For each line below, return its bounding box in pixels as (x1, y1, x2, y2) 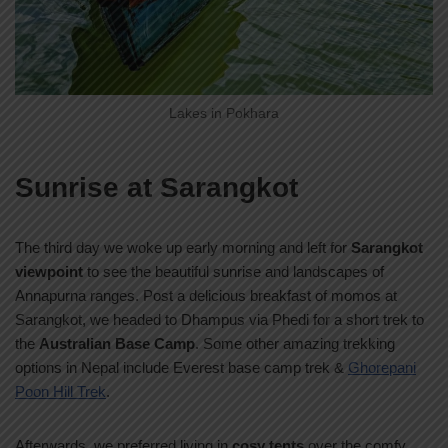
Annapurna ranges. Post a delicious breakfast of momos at (15, 286, 397, 304)
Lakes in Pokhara (169, 106, 279, 122)
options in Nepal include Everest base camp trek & (15, 358, 348, 376)
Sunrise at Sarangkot (15, 171, 298, 203)
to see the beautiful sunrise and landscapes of (83, 262, 384, 280)
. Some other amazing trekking (195, 334, 395, 352)
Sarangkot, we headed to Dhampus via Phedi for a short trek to (15, 310, 424, 328)
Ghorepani (348, 358, 416, 376)
